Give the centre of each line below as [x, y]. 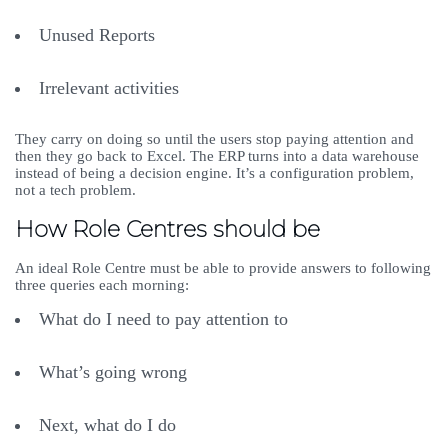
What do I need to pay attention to [166, 319]
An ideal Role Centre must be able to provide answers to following [223, 268]
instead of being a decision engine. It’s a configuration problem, [214, 173]
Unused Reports [99, 35]
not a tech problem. [77, 190]
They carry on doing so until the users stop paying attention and [214, 139]
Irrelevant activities [111, 88]
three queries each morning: [104, 285]
